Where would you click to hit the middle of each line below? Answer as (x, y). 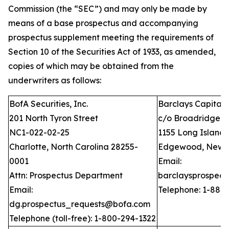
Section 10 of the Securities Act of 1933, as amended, (112, 52)
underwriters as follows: (55, 80)
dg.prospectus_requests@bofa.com (80, 204)
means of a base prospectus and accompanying (103, 23)
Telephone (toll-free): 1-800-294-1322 (83, 218)
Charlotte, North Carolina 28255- (74, 147)
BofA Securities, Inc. (49, 104)
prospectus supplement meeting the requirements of (111, 37)
